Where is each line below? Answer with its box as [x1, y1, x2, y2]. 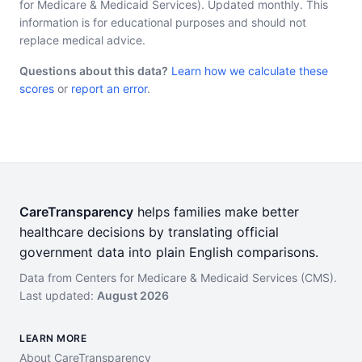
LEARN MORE [19, 332, 86, 344]
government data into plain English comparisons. [19, 244, 318, 260]
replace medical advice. [19, 33, 145, 47]
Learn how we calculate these [171, 64, 328, 78]
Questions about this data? [19, 64, 168, 78]
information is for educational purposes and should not [19, 15, 306, 29]
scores [19, 82, 54, 95]
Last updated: [19, 288, 97, 302]
